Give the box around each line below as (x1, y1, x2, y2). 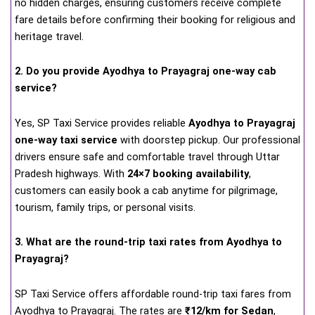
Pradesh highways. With (15, 167, 127, 180)
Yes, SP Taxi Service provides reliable (15, 116, 188, 129)
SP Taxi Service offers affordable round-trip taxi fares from (15, 287, 291, 300)
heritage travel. (15, 30, 84, 43)
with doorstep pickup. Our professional (117, 133, 300, 146)
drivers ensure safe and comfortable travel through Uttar (15, 150, 280, 163)
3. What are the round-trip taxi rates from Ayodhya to (15, 236, 282, 249)
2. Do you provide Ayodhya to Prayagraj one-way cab (15, 65, 276, 78)
